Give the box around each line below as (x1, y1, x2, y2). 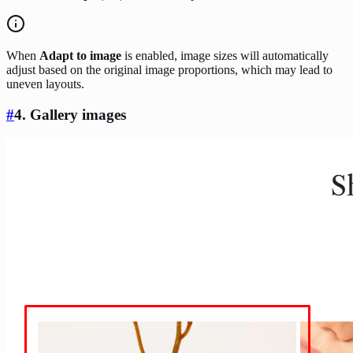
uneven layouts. (6, 76, 84, 91)
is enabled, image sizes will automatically (121, 48, 329, 62)
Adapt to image (39, 48, 121, 62)
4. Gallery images (14, 106, 126, 123)
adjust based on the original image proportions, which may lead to (6, 62, 333, 76)
